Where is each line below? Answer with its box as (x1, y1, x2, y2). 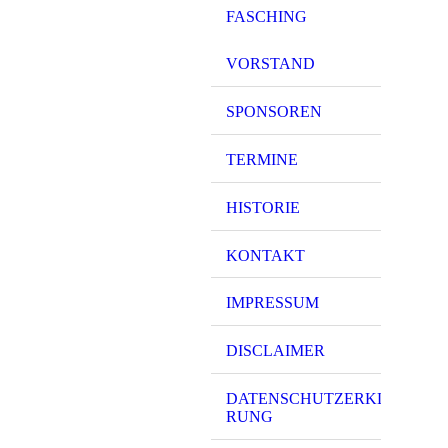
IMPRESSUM (226, 294, 319, 312)
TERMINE (226, 150, 298, 168)
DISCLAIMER (226, 342, 325, 360)
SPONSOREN (226, 103, 322, 121)
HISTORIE (226, 198, 300, 216)
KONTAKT (226, 246, 305, 264)
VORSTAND (226, 55, 315, 73)
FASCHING (226, 7, 307, 25)
